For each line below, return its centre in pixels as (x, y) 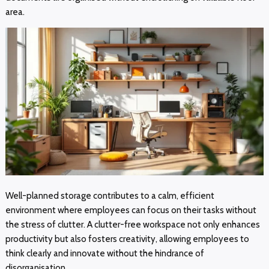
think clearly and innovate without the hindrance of (104, 253)
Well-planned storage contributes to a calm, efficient (110, 195)
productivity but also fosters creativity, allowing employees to (127, 239)
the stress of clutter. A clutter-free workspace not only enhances (132, 224)
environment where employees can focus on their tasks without (131, 210)
